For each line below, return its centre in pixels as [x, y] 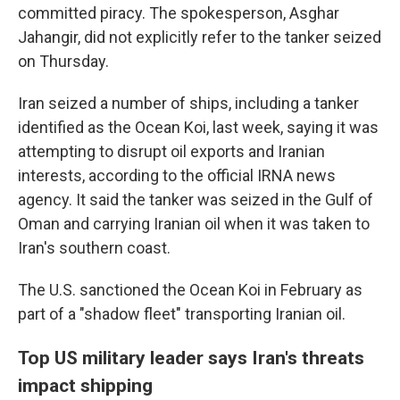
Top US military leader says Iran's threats [191, 358]
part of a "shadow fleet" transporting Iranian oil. [182, 314]
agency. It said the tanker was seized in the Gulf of [196, 200]
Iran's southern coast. [94, 248]
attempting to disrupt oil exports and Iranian [171, 152]
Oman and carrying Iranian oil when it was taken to [194, 224]
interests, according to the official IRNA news [177, 176]
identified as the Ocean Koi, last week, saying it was [198, 128]
